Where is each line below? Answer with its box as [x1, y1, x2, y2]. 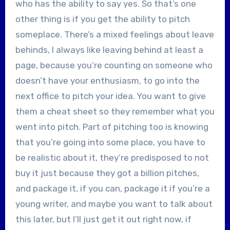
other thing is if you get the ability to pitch [15, 13, 190, 24]
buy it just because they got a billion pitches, [15, 167, 199, 178]
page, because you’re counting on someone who [15, 60, 213, 70]
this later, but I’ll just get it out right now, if [15, 214, 191, 224]
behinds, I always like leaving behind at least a [15, 44, 203, 55]
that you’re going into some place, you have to [15, 137, 205, 147]
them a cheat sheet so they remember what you [15, 106, 215, 117]
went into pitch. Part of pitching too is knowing [15, 121, 208, 132]
